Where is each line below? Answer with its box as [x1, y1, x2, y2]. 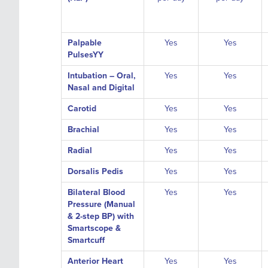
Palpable [68, 38, 102, 48]
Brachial [68, 124, 99, 135]
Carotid [68, 103, 99, 114]
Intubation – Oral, [68, 71, 136, 81]
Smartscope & [68, 223, 121, 233]
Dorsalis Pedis [68, 166, 123, 176]
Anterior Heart [68, 256, 123, 266]
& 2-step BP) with [68, 211, 134, 221]
